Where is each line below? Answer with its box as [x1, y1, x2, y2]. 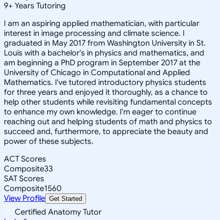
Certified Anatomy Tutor [15, 207, 102, 217]
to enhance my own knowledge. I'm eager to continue [4, 107, 196, 117]
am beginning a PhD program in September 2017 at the [4, 57, 200, 68]
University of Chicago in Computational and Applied [4, 67, 190, 78]
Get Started [49, 194, 82, 202]
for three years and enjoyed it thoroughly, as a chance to [4, 87, 208, 97]
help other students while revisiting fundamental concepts [4, 97, 212, 107]
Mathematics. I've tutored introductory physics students [4, 77, 206, 87]
